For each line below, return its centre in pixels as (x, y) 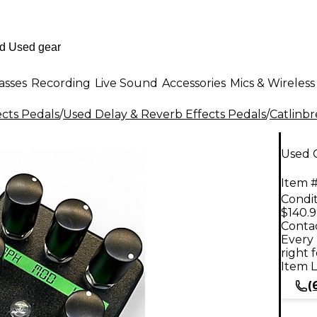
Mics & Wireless (272, 83)
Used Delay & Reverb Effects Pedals (165, 114)
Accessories (194, 83)
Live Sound (126, 83)
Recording (61, 83)
